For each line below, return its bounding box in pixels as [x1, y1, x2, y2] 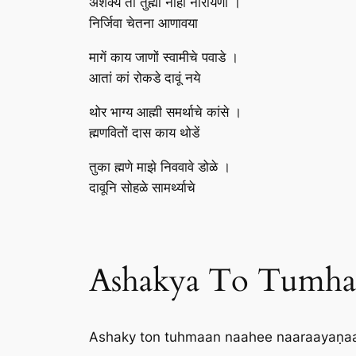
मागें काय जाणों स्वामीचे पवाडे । [89, 48, 238, 65]
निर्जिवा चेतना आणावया [89, 15, 198, 32]
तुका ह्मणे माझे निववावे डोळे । [89, 158, 230, 175]
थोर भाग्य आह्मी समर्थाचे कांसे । [89, 103, 242, 120]
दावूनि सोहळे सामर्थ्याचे [89, 179, 195, 195]
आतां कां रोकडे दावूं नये [89, 69, 200, 86]
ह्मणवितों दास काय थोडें [89, 124, 199, 141]
